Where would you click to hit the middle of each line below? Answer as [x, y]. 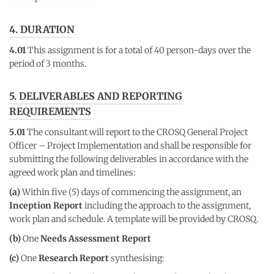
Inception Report [46, 206]
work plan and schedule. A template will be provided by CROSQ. [134, 219]
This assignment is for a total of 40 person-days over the [138, 50]
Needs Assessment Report [96, 239]
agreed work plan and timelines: [72, 172]
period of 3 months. [48, 64]
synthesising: [137, 258]
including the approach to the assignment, [167, 206]
